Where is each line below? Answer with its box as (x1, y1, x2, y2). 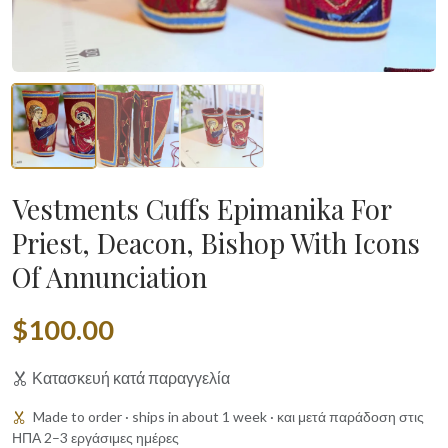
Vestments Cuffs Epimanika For (12, 191, 391, 227)
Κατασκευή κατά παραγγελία (32, 368, 230, 387)
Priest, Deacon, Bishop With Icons (12, 225, 420, 261)
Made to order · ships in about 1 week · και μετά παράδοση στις (30, 408, 424, 425)
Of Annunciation (12, 259, 207, 295)
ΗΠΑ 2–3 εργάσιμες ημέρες (12, 429, 179, 446)
